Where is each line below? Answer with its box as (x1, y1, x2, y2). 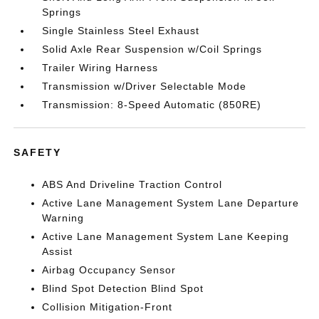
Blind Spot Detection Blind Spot (42, 283, 204, 294)
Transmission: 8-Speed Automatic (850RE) (42, 99, 262, 110)
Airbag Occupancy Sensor (42, 264, 177, 276)
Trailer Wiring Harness (42, 62, 159, 73)
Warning (42, 212, 85, 224)
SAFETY (14, 147, 62, 158)
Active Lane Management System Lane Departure (42, 197, 300, 209)
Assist (42, 246, 73, 257)
